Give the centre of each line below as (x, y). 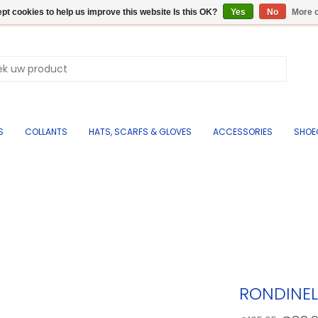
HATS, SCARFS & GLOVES (140, 132)
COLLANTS (46, 132)
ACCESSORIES (243, 132)
